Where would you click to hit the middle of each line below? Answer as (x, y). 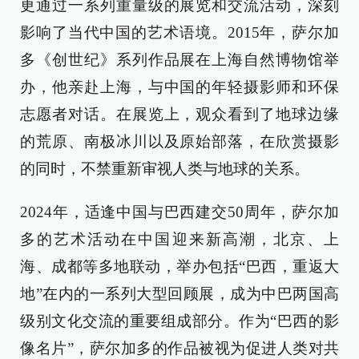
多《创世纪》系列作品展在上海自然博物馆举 (179, 60)
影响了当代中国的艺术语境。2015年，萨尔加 (179, 33)
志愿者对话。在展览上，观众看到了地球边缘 (179, 115)
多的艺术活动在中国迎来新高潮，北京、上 (179, 240)
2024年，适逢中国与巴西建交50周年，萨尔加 (179, 212)
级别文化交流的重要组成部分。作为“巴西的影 (179, 321)
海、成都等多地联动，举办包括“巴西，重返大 (179, 267)
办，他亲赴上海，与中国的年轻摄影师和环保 (179, 87)
